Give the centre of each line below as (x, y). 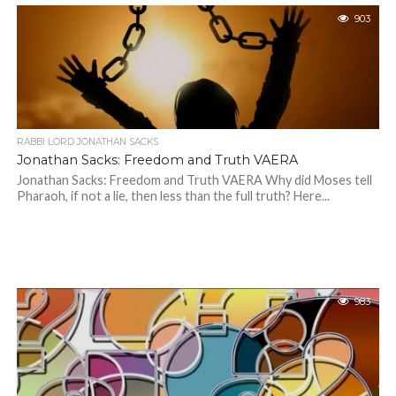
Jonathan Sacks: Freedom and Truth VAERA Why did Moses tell (194, 180)
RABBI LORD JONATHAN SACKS (87, 142)
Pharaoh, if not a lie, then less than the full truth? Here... (173, 196)
